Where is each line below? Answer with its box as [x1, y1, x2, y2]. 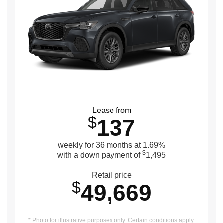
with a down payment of [57, 150, 142, 159]
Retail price [91, 170, 132, 179]
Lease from [92, 106, 131, 114]
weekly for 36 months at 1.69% [58, 140, 165, 149]
